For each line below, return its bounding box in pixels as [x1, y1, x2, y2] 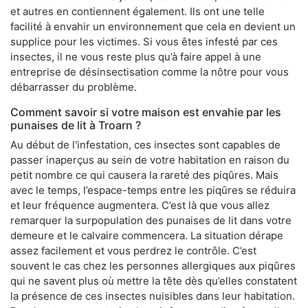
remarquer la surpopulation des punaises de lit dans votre [10, 213, 291, 227]
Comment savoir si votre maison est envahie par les [10, 104, 281, 119]
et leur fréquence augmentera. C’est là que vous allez [10, 198, 269, 212]
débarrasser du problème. [10, 80, 137, 93]
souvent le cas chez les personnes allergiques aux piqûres [10, 258, 296, 272]
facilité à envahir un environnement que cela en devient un [10, 19, 296, 33]
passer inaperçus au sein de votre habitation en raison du [10, 153, 289, 166]
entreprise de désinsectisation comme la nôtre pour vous [10, 65, 289, 78]
